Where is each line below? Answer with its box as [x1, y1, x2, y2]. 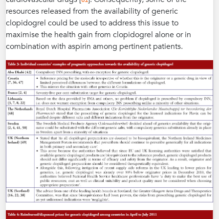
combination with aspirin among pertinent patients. [6, 41, 183, 52]
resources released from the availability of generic [6, 6, 178, 17]
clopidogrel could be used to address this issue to [6, 18, 178, 29]
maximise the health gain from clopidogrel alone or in [6, 29, 191, 41]
